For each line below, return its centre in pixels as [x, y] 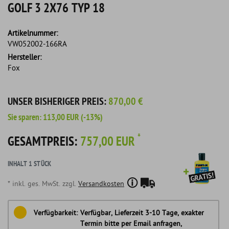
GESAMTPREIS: [44, 142]
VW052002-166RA [37, 44]
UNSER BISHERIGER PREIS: [58, 102]
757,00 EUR [109, 142]
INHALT [18, 164]
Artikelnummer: [33, 33]
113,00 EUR [61, 118]
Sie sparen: [25, 118]
